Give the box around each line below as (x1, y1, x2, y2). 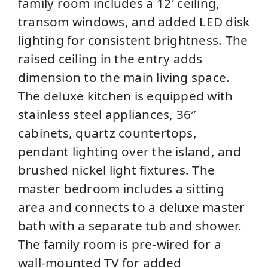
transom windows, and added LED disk (18, 13, 250, 30)
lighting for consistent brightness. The (18, 31, 248, 48)
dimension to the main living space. (18, 68, 230, 86)
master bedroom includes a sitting (18, 179, 224, 197)
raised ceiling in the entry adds (18, 50, 203, 67)
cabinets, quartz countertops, (18, 124, 197, 141)
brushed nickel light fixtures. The (18, 161, 215, 178)
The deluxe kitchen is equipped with (18, 87, 233, 104)
